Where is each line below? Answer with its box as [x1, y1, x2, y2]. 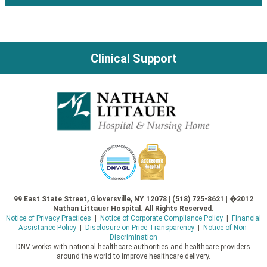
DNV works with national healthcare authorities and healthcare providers [16, 242, 251, 251]
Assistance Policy [18, 223, 76, 232]
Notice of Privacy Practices [5, 213, 91, 222]
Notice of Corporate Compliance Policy [100, 213, 223, 222]
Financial [231, 213, 261, 222]
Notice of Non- [203, 223, 249, 232]
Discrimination [109, 232, 157, 241]
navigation [11, 5, 129, 32]
